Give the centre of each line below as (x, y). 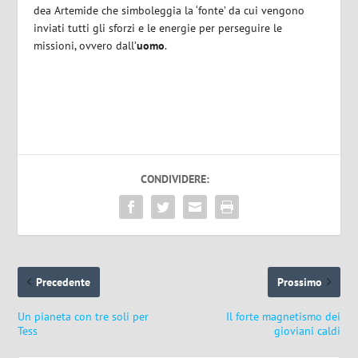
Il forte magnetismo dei (283, 316)
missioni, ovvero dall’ (86, 46)
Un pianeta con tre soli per (84, 316)
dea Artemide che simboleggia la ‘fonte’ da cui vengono (169, 11)
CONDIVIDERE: (175, 179)
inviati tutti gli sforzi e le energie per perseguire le (158, 28)
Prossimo (299, 282)
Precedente (64, 282)
